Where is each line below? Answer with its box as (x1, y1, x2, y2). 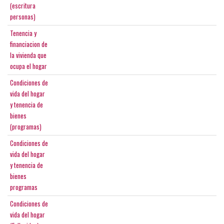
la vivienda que (10, 50, 46, 60)
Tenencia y (10, 28, 36, 38)
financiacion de (10, 39, 47, 49)
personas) (10, 11, 35, 22)
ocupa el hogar (10, 61, 47, 71)
